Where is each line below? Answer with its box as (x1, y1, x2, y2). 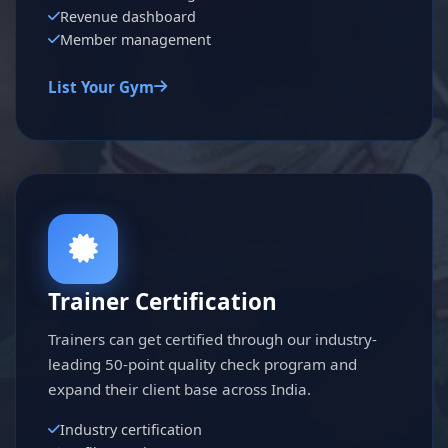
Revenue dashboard (60, 6, 196, 26)
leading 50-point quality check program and (48, 353, 357, 374)
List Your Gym (48, 76, 154, 97)
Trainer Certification (48, 285, 277, 317)
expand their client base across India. (48, 378, 311, 399)
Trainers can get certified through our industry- (48, 328, 377, 349)
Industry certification (60, 419, 202, 439)
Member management (60, 29, 211, 49)
